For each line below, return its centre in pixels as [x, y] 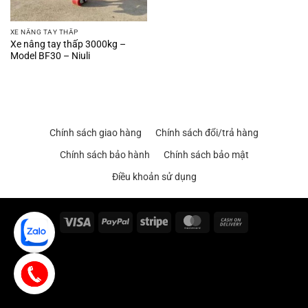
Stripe [179, 221]
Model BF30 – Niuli [50, 55]
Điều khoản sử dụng [154, 176]
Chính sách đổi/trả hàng [207, 132]
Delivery [261, 253]
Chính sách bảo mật [206, 154]
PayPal [144, 221]
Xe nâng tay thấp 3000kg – [68, 44]
